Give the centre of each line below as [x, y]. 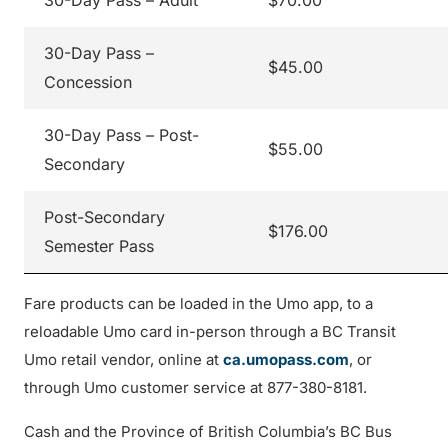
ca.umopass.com [286, 359]
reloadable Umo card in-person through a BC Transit [210, 331]
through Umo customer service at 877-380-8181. [195, 387]
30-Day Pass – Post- [121, 135]
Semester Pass [99, 246]
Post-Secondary [104, 217]
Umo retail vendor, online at [123, 359]
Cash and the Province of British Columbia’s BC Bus [208, 431]
